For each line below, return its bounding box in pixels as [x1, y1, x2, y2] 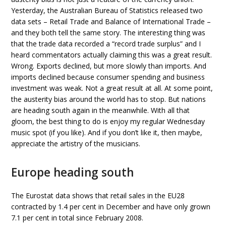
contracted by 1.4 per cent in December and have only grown [11, 202, 211, 211]
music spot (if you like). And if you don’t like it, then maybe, [11, 128, 203, 137]
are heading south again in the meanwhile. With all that [11, 105, 190, 115]
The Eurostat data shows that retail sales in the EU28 [11, 191, 185, 200]
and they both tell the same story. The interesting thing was [11, 28, 206, 37]
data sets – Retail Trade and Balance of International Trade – [11, 17, 211, 26]
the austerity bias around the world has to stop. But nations [11, 94, 206, 104]
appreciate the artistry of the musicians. [11, 139, 141, 148]
